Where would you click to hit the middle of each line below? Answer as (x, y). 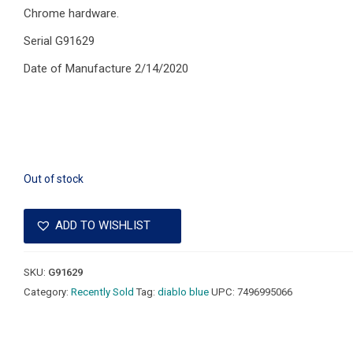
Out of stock (54, 179)
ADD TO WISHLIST (103, 226)
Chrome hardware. (72, 13)
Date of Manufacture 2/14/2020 (106, 69)
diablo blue (184, 292)
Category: (48, 292)
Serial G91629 (59, 41)
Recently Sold (103, 292)
